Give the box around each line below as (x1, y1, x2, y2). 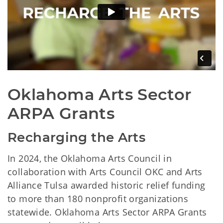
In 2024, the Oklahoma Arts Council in (7, 152, 172, 165)
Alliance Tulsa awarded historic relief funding (7, 179, 206, 192)
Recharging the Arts (7, 129, 146, 146)
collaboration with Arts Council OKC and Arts (7, 166, 203, 178)
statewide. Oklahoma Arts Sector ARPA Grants (7, 206, 207, 219)
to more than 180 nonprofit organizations (7, 193, 189, 205)
